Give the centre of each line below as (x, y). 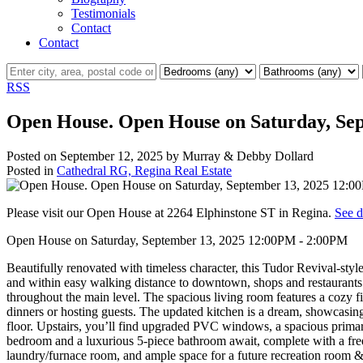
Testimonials (103, 13)
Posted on (33, 156)
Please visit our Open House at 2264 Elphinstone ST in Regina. (171, 212)
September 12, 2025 (111, 156)
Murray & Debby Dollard (248, 156)
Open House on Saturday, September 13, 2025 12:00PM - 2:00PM (177, 240)
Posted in (30, 170)
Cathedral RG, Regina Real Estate (144, 170)
